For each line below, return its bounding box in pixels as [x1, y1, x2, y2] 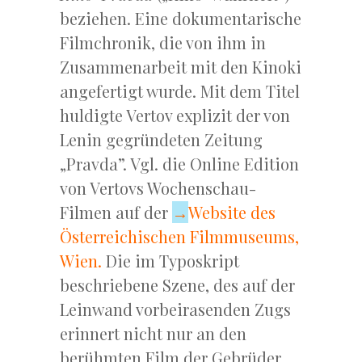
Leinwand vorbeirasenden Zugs [60, 298, 291, 321]
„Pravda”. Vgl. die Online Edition [60, 153, 299, 175]
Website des [188, 201, 276, 224]
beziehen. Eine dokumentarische [60, 7, 301, 30]
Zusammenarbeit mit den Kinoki [60, 56, 301, 78]
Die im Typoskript [102, 250, 239, 272]
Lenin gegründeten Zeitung [60, 128, 263, 151]
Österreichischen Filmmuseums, [60, 225, 299, 248]
